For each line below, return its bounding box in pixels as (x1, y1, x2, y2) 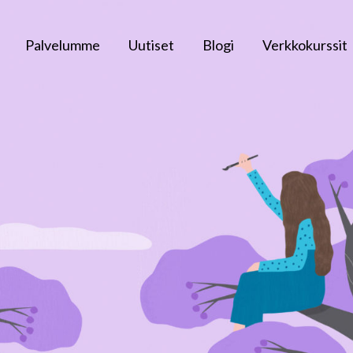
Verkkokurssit (262, 36, 347, 54)
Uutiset (128, 36, 174, 54)
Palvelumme (25, 36, 100, 54)
